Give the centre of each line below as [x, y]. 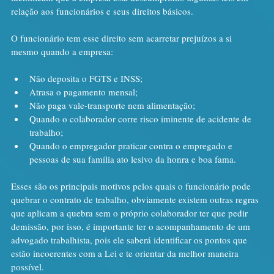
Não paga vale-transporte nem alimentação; [112, 105]
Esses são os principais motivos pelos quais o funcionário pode [132, 186]
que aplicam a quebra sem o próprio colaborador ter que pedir [131, 213]
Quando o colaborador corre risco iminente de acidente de [142, 118]
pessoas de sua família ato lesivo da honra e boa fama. [133, 159]
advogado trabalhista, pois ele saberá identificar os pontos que [130, 239]
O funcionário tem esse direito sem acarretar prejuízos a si [123, 38]
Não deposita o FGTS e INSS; [86, 78]
